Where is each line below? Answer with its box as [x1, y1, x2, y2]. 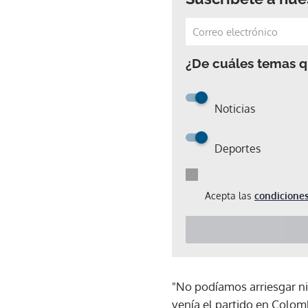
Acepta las [205, 189, 254, 201]
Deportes [214, 141, 261, 155]
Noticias [214, 101, 255, 115]
